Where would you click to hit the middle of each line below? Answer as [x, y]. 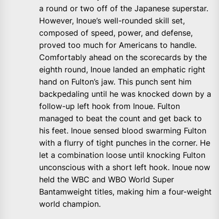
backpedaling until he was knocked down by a [125, 94]
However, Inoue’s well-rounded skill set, [112, 21]
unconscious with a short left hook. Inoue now [125, 167]
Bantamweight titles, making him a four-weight [125, 192]
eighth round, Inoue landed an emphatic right [122, 70]
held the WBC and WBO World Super [107, 180]
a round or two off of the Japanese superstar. [124, 9]
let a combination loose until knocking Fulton [122, 155]
